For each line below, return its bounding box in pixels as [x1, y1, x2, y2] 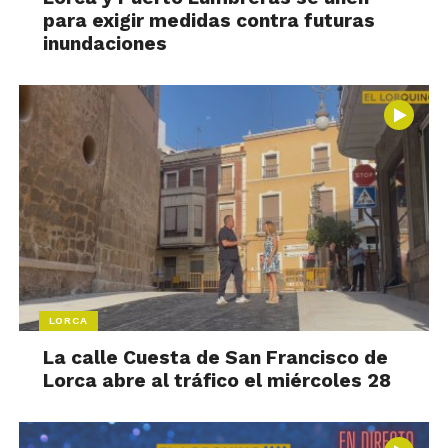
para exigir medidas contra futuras [43, 8, 376, 32]
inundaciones [43, 31, 168, 55]
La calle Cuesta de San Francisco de [43, 345, 389, 369]
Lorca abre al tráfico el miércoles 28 [43, 368, 392, 392]
